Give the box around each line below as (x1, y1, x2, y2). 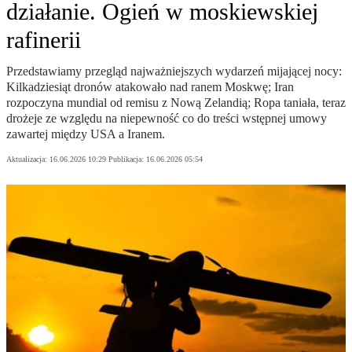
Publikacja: (108, 155, 146, 164)
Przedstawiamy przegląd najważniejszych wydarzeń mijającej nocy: (6, 64, 342, 79)
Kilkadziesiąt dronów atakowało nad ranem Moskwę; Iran (6, 80, 294, 94)
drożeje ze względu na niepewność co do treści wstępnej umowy (6, 112, 327, 126)
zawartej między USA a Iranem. (6, 127, 165, 141)
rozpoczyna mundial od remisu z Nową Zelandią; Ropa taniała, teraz (6, 96, 346, 110)
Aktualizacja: (6, 155, 49, 164)
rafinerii (6, 27, 81, 53)
